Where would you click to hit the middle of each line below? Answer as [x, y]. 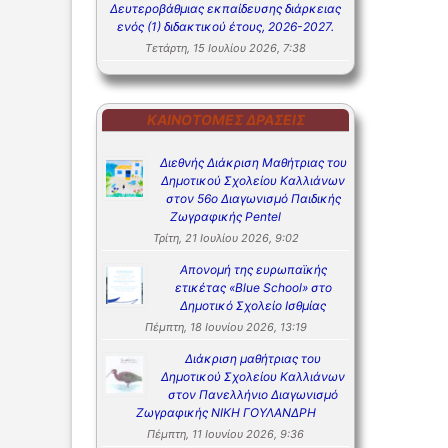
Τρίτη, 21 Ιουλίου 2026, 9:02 [225, 238]
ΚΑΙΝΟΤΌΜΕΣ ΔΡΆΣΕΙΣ [225, 120]
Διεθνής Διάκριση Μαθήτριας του [253, 163]
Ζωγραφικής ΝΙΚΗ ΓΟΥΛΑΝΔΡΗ [225, 413]
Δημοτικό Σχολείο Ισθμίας [253, 306]
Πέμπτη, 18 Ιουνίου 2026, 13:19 [225, 327]
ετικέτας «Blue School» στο [253, 288]
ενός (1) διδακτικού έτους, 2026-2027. [225, 27]
